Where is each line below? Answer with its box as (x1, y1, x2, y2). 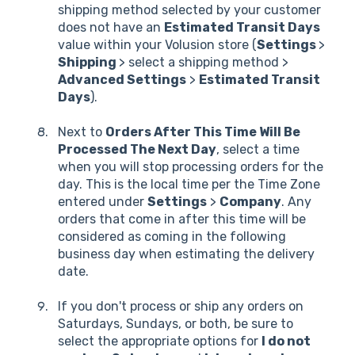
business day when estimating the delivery (58, 246, 315, 262)
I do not (261, 334, 311, 349)
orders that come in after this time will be (58, 212, 306, 227)
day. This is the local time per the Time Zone (58, 177, 320, 193)
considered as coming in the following (58, 229, 286, 245)
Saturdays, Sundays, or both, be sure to (58, 316, 293, 332)
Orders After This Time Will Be (105, 124, 300, 140)
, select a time (216, 142, 300, 158)
